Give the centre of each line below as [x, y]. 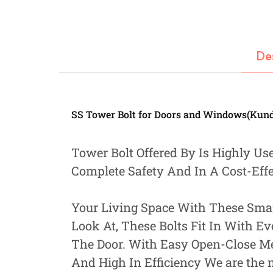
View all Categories [121, 89]
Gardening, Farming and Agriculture [177, 62]
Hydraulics [124, 33]
